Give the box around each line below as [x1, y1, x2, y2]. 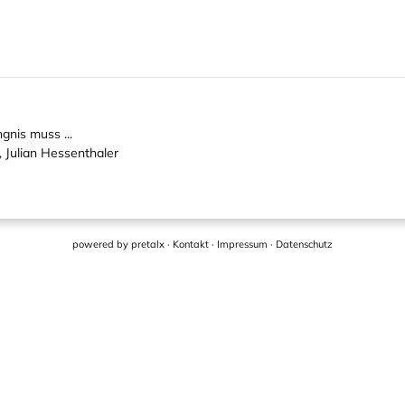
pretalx [131, 238, 165, 250]
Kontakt [173, 238, 209, 250]
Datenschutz [276, 238, 333, 250]
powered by [72, 238, 131, 250]
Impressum [217, 238, 268, 250]
